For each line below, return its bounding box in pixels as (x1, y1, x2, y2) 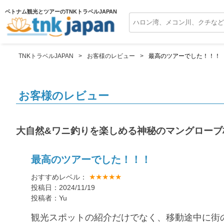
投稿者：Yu (31, 194, 67, 202)
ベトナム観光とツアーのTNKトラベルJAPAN (5, 8, 117, 14)
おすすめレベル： (31, 173, 87, 181)
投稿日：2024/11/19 (31, 183, 95, 191)
